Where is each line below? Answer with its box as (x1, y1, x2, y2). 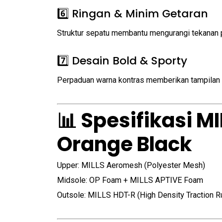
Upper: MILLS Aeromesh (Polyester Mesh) (57, 161, 205, 170)
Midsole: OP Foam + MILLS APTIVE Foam (57, 175, 203, 185)
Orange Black (57, 130, 192, 158)
